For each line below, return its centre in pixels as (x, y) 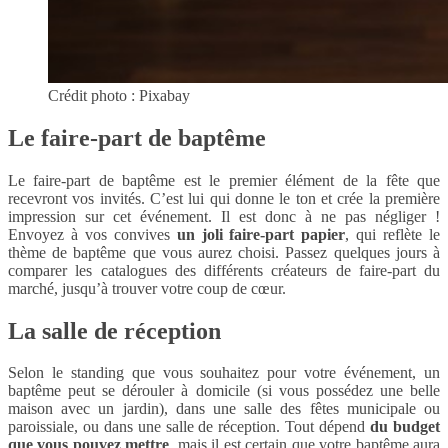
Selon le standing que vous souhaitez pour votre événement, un (224, 373)
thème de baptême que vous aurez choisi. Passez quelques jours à (224, 252)
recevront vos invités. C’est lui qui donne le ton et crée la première (224, 198)
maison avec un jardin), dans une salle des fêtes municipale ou (224, 409)
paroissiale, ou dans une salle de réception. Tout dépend (189, 427)
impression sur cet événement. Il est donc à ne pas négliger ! (224, 216)
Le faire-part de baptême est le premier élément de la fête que (224, 180)
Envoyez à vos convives (92, 234)
